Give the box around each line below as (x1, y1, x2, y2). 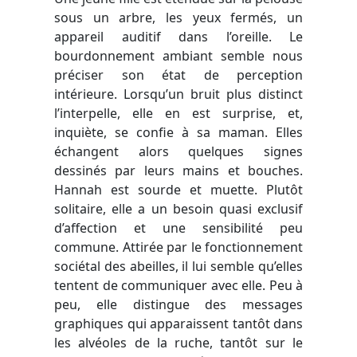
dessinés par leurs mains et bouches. (54, 162, 303, 180)
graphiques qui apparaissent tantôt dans (54, 315, 303, 333)
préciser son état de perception (54, 66, 303, 84)
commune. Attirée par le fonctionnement (54, 238, 303, 257)
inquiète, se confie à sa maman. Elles (54, 124, 303, 142)
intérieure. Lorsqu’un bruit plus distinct (54, 85, 303, 104)
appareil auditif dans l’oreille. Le (54, 28, 303, 46)
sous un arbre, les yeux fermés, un (54, 9, 303, 27)
